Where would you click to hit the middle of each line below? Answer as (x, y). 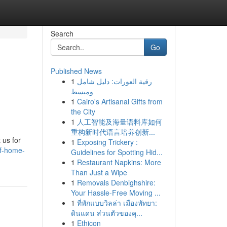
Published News (76, 71)
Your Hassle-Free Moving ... (116, 193)
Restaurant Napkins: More (119, 162)
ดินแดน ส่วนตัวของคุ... (106, 213)
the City (83, 111)
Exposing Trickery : (107, 142)
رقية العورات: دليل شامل (114, 81)
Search (62, 33)
